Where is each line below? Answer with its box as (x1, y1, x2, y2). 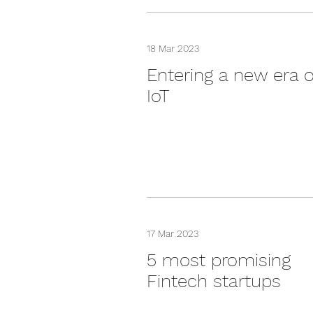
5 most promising (147, 249, 291, 270)
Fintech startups (147, 270, 281, 291)
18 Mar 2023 (147, 43, 199, 54)
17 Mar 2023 (147, 228, 198, 239)
